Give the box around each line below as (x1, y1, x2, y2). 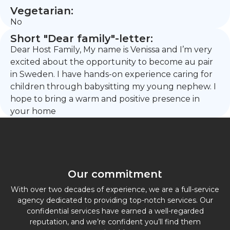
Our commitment (68, 168, 162, 180)
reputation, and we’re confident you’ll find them (29, 217, 201, 226)
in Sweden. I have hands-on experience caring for (10, 69, 213, 79)
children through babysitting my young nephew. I (10, 82, 216, 91)
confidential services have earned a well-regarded (26, 206, 204, 216)
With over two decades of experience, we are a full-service (11, 185, 219, 194)
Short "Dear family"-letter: (10, 32, 153, 45)
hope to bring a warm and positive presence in (10, 94, 200, 104)
